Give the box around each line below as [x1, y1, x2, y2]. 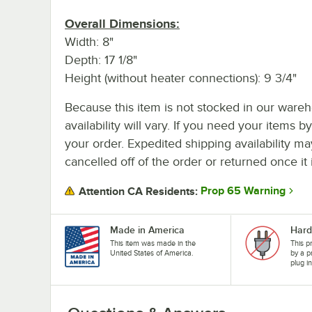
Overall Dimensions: [65, 16, 180, 31]
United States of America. [110, 248, 194, 257]
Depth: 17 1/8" [65, 52, 137, 67]
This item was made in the [110, 238, 196, 247]
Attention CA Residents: [79, 185, 198, 198]
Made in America [110, 224, 185, 235]
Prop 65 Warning [201, 185, 286, 198]
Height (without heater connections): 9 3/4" [65, 70, 297, 85]
